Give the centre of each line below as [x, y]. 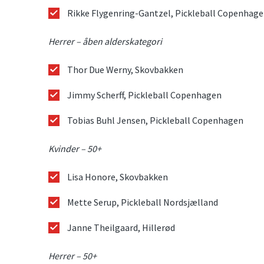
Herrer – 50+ [72, 256]
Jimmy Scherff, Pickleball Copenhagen [144, 95]
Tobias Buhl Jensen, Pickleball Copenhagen [155, 121]
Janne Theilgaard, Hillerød [121, 228]
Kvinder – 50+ [75, 149]
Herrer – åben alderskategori [105, 41]
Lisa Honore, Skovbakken [118, 177]
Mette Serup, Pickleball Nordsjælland [143, 202]
